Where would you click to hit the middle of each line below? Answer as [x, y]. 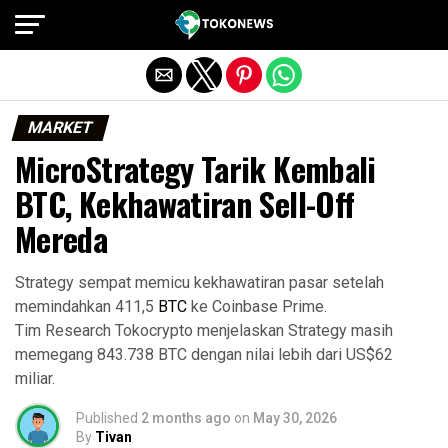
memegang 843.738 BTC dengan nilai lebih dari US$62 [204, 354]
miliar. [35, 378]
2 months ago [186, 418]
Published [107, 418]
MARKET [60, 127]
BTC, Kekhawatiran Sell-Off [185, 203]
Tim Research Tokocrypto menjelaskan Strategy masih [204, 330]
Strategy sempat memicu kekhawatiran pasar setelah [199, 282]
